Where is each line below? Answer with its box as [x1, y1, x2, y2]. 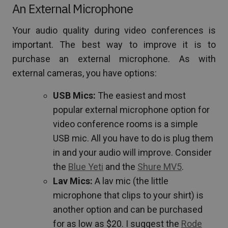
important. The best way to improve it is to [12, 39, 216, 50]
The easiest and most [96, 90, 186, 101]
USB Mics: [53, 90, 96, 101]
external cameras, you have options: [12, 67, 157, 78]
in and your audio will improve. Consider [53, 147, 212, 158]
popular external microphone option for [53, 104, 210, 115]
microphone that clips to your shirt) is [53, 189, 204, 201]
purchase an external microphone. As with [12, 53, 216, 64]
